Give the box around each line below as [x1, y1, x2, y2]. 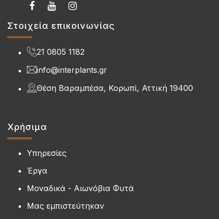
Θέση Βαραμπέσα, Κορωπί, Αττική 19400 [37, 83, 193, 93]
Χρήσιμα [7, 121, 47, 132]
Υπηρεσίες [27, 148, 66, 158]
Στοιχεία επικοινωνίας [7, 20, 115, 31]
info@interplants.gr [37, 65, 107, 75]
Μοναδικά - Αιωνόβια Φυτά [27, 183, 134, 193]
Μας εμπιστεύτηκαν [27, 200, 104, 211]
